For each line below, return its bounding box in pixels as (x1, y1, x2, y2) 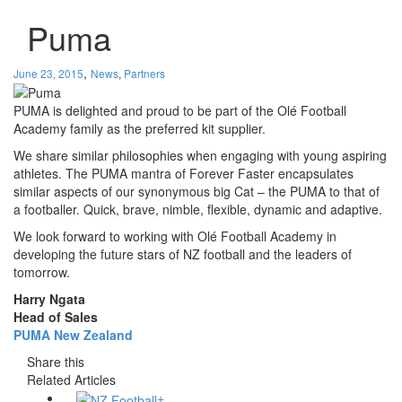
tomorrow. (13, 263, 70, 282)
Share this (27, 353, 84, 371)
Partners (124, 66, 165, 81)
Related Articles (27, 371, 116, 389)
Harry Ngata (13, 290, 85, 309)
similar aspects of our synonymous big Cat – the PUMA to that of (13, 182, 380, 201)
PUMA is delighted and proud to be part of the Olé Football (13, 101, 346, 120)
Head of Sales (13, 308, 98, 327)
